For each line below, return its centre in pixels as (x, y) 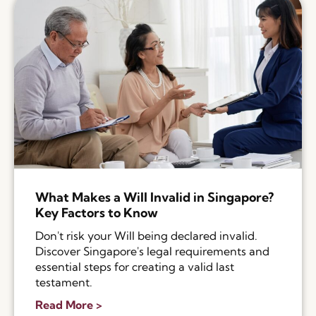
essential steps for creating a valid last (135, 267)
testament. (64, 282)
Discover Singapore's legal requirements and (152, 251)
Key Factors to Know (97, 213)
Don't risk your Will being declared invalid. (146, 236)
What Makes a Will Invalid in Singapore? (154, 197)
